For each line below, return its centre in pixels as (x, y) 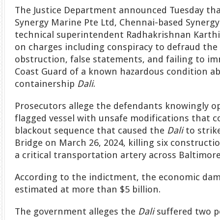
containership (46, 83)
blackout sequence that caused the (91, 130)
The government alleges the (77, 211)
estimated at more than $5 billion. (88, 189)
